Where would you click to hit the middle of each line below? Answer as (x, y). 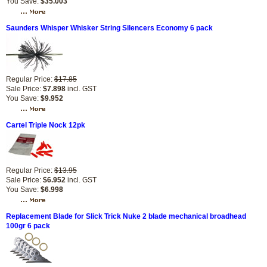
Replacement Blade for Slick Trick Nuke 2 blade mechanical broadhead (126, 216)
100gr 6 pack (28, 226)
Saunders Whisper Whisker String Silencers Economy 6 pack (109, 28)
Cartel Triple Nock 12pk (46, 125)
